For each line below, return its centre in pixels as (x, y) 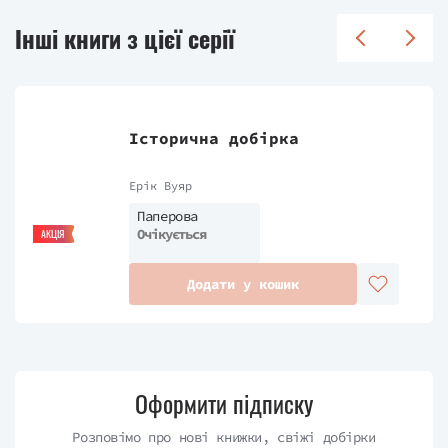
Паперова (167, 216)
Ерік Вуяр (161, 185)
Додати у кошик (243, 283)
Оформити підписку (224, 403)
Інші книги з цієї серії (125, 37)
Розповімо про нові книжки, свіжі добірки (224, 437)
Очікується (171, 234)
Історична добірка (214, 138)
